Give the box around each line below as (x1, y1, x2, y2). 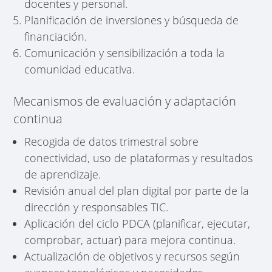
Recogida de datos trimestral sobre (24, 134, 199, 149)
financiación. (24, 29, 87, 44)
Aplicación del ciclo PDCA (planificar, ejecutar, (24, 216, 251, 231)
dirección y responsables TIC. (24, 199, 169, 214)
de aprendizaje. (24, 166, 101, 182)
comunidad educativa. (24, 61, 135, 76)
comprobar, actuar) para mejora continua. (24, 232, 236, 247)
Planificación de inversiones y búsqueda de (24, 12, 239, 27)
